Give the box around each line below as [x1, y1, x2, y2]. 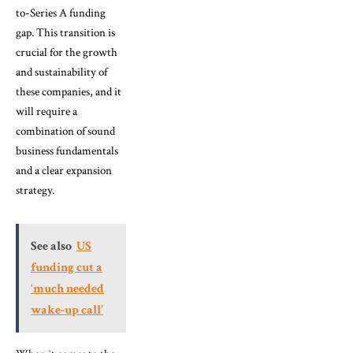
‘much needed [31, 280, 104, 297]
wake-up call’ [31, 301, 103, 318]
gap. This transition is [16, 24, 115, 40]
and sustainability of [16, 64, 107, 80]
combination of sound [16, 123, 115, 139]
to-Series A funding [16, 5, 106, 20]
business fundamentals [16, 143, 118, 158]
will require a [16, 103, 77, 119]
